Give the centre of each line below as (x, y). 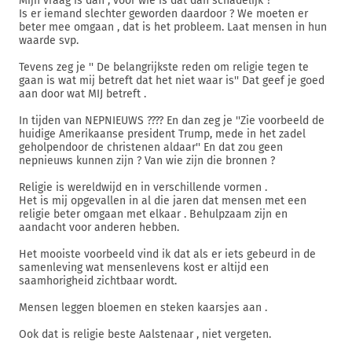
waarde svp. (49, 40)
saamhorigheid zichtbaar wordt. (98, 281)
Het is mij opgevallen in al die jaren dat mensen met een (163, 201)
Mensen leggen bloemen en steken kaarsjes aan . (143, 308)
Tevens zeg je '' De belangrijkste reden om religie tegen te (164, 67)
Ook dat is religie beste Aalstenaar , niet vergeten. (145, 334)
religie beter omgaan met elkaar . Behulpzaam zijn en (153, 214)
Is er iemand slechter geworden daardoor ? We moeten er (163, 14)
